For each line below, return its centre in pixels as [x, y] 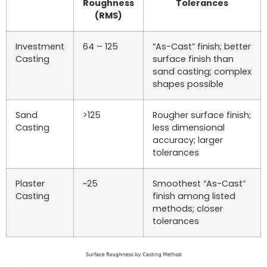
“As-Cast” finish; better [202, 47]
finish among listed [194, 196]
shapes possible [188, 84]
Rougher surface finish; [202, 115]
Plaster [30, 184]
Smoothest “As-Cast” [199, 184]
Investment [40, 47]
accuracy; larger [188, 140]
